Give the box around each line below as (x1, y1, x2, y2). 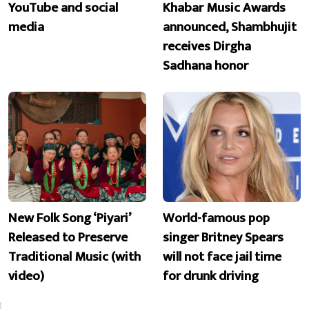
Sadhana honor (163, 54, 248, 77)
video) (8, 265, 44, 288)
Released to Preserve (8, 226, 128, 249)
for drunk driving (163, 265, 259, 288)
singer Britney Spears (163, 226, 283, 249)
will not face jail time (163, 246, 281, 268)
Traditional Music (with (8, 246, 141, 268)
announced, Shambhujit (163, 15, 297, 38)
